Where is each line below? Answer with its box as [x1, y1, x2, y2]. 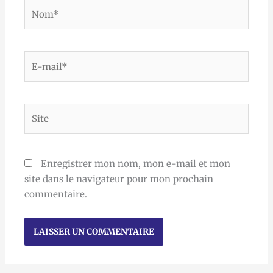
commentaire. [24, 188, 88, 200]
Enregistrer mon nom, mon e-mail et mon [41, 157, 231, 169]
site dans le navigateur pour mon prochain [24, 172, 214, 185]
